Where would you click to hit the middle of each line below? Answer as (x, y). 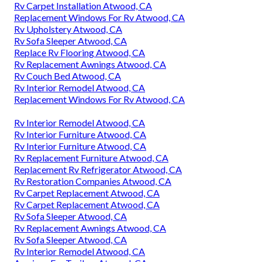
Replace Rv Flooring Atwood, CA (80, 53)
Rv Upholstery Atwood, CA (68, 29)
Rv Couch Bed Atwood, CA (68, 76)
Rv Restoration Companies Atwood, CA (93, 181)
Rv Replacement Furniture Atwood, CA (91, 158)
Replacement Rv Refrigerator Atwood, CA (98, 170)
